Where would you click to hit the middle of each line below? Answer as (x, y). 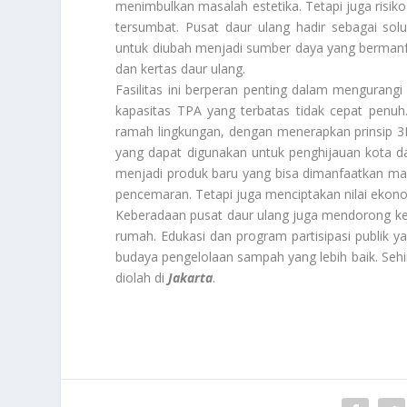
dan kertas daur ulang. (181, 69)
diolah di (142, 278)
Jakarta (191, 278)
